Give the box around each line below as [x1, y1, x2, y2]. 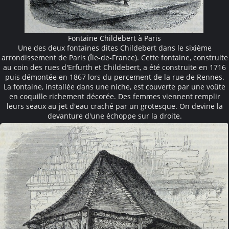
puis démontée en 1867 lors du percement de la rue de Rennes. [5, 72, 224, 82]
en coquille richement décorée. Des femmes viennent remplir [9, 91, 220, 101]
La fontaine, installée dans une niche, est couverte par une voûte [4, 81, 225, 91]
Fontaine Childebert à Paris [68, 33, 161, 43]
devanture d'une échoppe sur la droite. [47, 110, 182, 121]
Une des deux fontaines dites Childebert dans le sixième [17, 42, 212, 53]
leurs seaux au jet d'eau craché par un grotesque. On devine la [6, 101, 223, 111]
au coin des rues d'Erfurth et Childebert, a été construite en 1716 [3, 62, 226, 72]
